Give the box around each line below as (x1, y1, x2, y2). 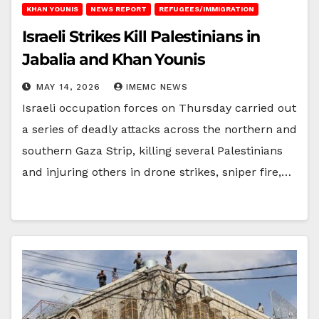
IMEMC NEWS (126, 81, 188, 92)
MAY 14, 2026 (36, 81, 104, 92)
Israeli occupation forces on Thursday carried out (22, 100, 296, 115)
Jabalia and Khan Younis (22, 49, 205, 69)
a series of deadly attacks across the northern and (22, 122, 297, 136)
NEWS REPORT (90, 4, 147, 13)
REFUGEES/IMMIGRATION (159, 4, 254, 13)
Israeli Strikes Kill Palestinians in (22, 26, 261, 46)
